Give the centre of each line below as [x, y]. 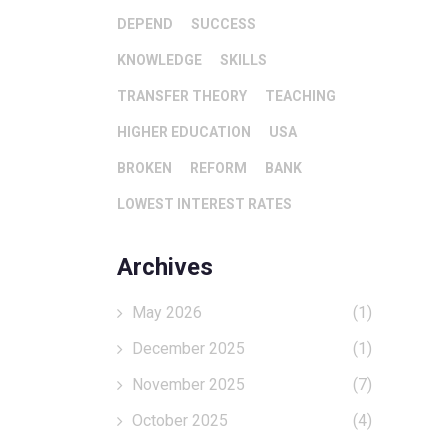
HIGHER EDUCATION [184, 132]
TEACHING [300, 96]
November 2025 [188, 384]
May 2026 [167, 312]
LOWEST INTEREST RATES [204, 204]
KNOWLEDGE [159, 60]
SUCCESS [223, 24]
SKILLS [243, 60]
